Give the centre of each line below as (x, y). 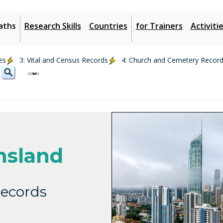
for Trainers (159, 26)
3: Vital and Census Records (64, 60)
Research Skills (53, 26)
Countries (108, 26)
